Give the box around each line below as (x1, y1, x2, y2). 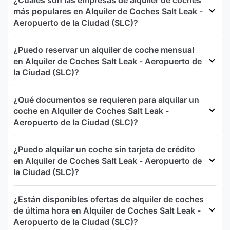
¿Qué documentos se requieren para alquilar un (13, 94, 199, 105)
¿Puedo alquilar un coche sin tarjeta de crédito (13, 144, 195, 155)
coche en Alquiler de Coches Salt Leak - (13, 106, 169, 117)
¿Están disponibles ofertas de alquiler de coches (13, 194, 204, 205)
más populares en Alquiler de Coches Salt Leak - (13, 6, 203, 17)
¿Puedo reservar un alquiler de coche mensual (13, 45, 194, 55)
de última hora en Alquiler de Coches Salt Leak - (13, 205, 201, 216)
